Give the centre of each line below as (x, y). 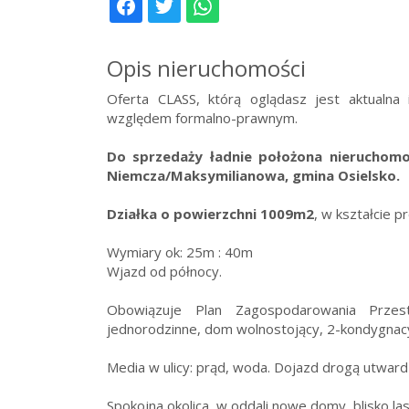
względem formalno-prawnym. (202, 118)
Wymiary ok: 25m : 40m (180, 252)
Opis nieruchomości (206, 68)
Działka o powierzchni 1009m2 (210, 214)
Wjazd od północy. (164, 271)
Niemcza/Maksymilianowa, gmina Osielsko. (253, 175)
